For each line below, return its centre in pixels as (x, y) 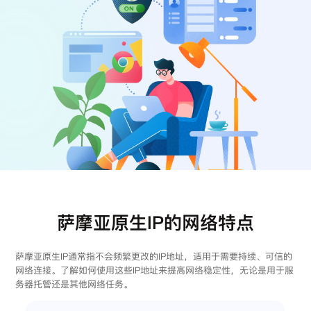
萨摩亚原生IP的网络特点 (155, 222)
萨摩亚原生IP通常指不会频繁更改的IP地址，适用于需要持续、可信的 (153, 256)
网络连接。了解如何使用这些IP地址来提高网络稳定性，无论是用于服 (154, 270)
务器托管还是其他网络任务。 (74, 284)
